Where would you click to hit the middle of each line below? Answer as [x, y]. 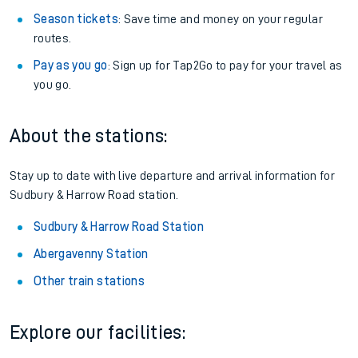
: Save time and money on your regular [220, 19]
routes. [53, 38]
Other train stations [89, 281]
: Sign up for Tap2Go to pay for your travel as [225, 66]
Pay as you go [71, 66]
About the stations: [89, 136]
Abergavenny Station [91, 254]
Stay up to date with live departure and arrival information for [173, 176]
